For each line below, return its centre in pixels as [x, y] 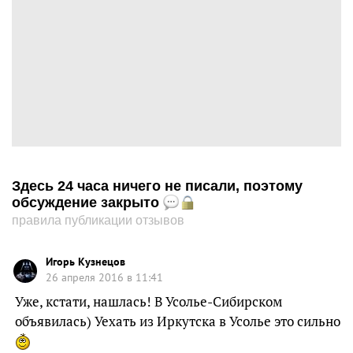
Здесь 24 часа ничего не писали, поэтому [157, 186]
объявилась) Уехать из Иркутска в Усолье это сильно [178, 321]
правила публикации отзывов [98, 220]
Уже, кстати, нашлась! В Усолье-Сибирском [149, 301]
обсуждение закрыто [87, 203]
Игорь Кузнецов [85, 262]
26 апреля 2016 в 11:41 [104, 277]
